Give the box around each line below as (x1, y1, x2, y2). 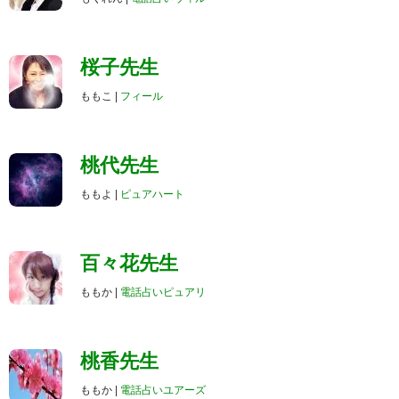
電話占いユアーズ (120, 384, 206, 396)
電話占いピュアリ (120, 286, 206, 298)
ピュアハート (120, 188, 184, 200)
